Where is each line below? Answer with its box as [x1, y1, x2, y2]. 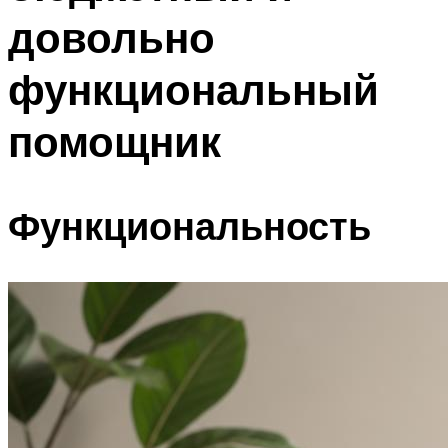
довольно [8, 10, 215, 63]
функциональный [8, 62, 379, 115]
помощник [8, 114, 221, 167]
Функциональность [8, 201, 371, 251]
